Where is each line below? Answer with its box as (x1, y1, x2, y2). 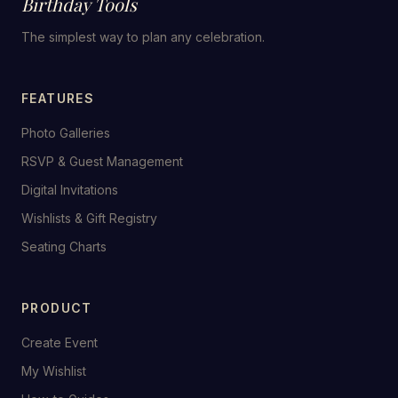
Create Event (21, 335, 98, 350)
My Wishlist (21, 363, 86, 378)
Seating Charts (21, 239, 107, 254)
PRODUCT (21, 300, 92, 315)
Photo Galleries (21, 125, 110, 140)
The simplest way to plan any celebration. (21, 29, 265, 44)
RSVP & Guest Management (21, 154, 183, 169)
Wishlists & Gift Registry (21, 211, 157, 226)
